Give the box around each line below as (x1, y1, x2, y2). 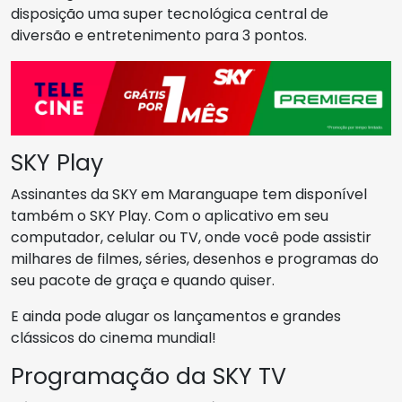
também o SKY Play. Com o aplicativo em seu (11, 205, 328, 227)
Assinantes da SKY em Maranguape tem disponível (11, 184, 367, 205)
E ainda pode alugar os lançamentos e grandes (11, 306, 341, 328)
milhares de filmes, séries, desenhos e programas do (11, 249, 379, 270)
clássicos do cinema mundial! (11, 328, 216, 349)
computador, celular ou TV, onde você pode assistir (11, 227, 371, 249)
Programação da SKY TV (11, 361, 286, 393)
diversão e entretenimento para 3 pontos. (11, 25, 307, 46)
